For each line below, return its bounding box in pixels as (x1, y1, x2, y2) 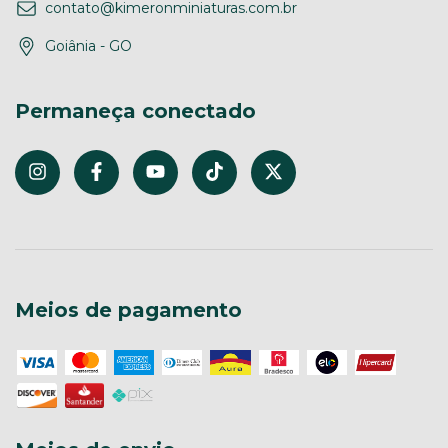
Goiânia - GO (45, 37, 132, 56)
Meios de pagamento (15, 297, 242, 322)
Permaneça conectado (15, 99, 256, 124)
